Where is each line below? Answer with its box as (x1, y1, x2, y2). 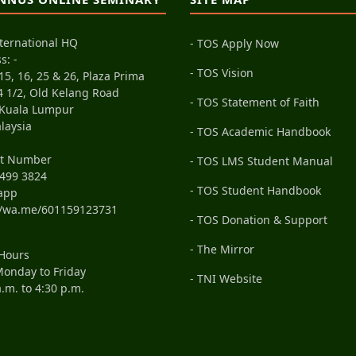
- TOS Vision (190, 65, 253, 80)
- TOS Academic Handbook (190, 124, 331, 139)
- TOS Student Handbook (190, 183, 321, 198)
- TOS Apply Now (190, 36, 279, 51)
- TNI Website (190, 271, 262, 286)
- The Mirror (190, 242, 254, 257)
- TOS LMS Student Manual (190, 153, 333, 168)
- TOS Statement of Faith (190, 95, 319, 110)
